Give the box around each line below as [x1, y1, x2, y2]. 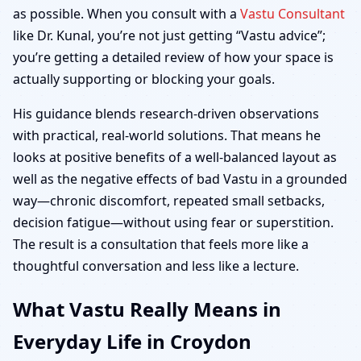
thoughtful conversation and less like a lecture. [13, 257, 299, 275]
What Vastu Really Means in [13, 295, 281, 322]
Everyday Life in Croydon [13, 327, 251, 355]
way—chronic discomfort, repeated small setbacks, [13, 192, 325, 210]
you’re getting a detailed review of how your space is [13, 48, 334, 66]
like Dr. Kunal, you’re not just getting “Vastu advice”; [13, 27, 326, 44]
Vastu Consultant [240, 5, 345, 23]
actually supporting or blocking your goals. [13, 70, 275, 88]
